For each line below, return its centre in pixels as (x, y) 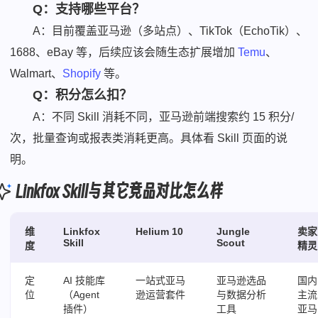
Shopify (82, 74)
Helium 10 (160, 232)
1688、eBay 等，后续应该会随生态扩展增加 (124, 53)
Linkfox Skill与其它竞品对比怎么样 (120, 192)
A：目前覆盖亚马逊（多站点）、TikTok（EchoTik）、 (170, 31)
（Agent (82, 295)
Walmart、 (37, 74)
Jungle (234, 232)
